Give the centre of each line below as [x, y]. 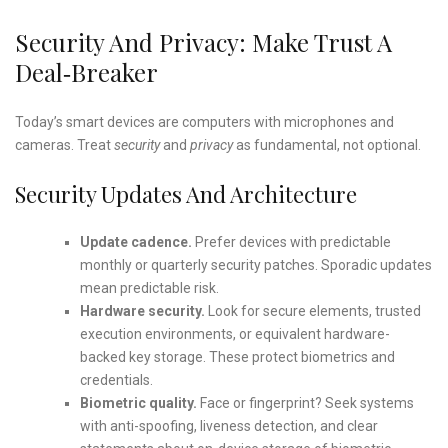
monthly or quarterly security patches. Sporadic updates [255, 264]
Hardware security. [142, 310]
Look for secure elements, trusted [312, 310]
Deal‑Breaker [86, 71]
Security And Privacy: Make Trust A [203, 41]
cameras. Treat [64, 144]
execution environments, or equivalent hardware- [234, 333]
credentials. [116, 379]
